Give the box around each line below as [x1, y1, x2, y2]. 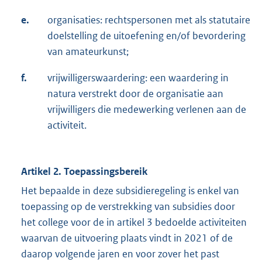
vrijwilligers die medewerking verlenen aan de [47, 103, 246, 116]
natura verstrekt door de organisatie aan [47, 87, 223, 101]
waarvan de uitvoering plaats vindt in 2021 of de [21, 232, 233, 245]
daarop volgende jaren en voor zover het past [21, 247, 219, 261]
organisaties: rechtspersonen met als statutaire [47, 13, 250, 27]
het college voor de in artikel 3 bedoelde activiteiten [21, 216, 247, 229]
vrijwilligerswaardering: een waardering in [47, 71, 229, 85]
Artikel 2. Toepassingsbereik [21, 165, 147, 178]
